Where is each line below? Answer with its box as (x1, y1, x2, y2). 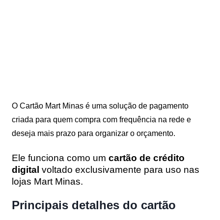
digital (12, 164, 39, 175)
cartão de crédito (109, 152, 185, 163)
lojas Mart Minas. (12, 176, 83, 187)
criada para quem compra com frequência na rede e (12, 115, 191, 124)
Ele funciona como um (12, 152, 109, 163)
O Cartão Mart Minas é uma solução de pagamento (12, 101, 189, 110)
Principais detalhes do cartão (12, 198, 176, 212)
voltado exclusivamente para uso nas (39, 164, 199, 175)
